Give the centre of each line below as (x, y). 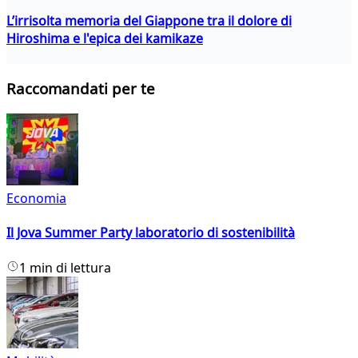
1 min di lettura (65, 267)
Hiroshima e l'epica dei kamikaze (105, 38)
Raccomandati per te (81, 89)
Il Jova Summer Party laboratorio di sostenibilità (151, 233)
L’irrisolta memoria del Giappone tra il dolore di (149, 20)
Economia (36, 199)
